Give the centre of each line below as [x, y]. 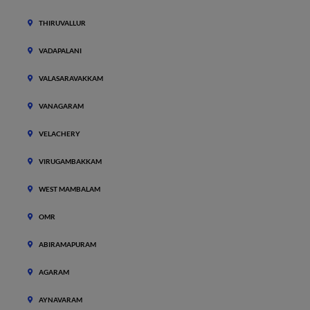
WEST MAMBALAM [70, 189]
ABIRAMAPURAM [67, 244]
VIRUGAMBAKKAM [70, 161]
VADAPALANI [60, 51]
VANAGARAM [61, 106]
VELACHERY [60, 134]
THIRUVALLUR [62, 23]
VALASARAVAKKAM [71, 78]
